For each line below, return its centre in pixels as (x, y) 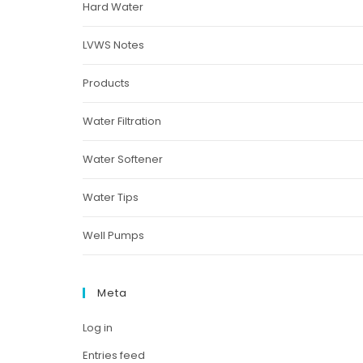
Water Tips (110, 197)
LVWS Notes (113, 45)
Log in (97, 328)
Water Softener (122, 159)
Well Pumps (113, 235)
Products (106, 83)
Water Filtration (122, 121)
